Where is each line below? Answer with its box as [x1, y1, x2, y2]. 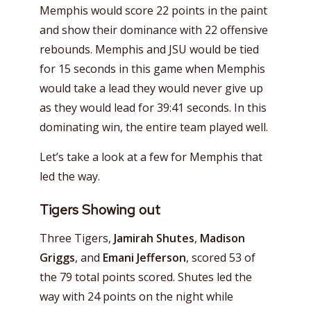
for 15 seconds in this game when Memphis [40, 60, 265, 76]
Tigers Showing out [40, 201, 164, 219]
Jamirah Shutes [114, 230, 194, 246]
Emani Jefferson [103, 250, 186, 265]
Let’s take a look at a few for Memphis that [40, 149, 262, 165]
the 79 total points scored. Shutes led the [40, 269, 252, 285]
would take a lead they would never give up [40, 80, 263, 96]
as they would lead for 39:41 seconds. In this [40, 99, 267, 115]
